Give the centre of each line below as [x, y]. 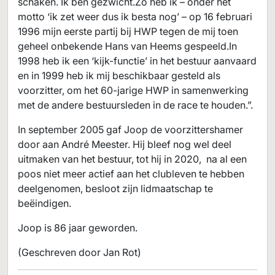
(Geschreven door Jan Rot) [79, 252]
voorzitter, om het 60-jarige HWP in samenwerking [133, 90]
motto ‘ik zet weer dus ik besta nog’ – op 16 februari [135, 17]
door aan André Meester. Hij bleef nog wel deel [125, 144]
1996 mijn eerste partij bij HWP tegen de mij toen [128, 31]
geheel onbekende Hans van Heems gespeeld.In [127, 46]
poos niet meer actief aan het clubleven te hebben [131, 174]
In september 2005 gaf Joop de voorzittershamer [130, 130]
